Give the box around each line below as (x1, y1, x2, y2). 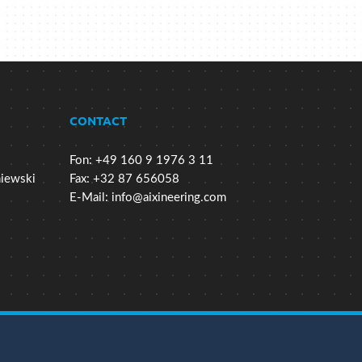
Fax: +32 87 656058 (69, 173, 179, 186)
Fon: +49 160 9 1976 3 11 (69, 154, 213, 167)
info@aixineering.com (112, 192, 226, 204)
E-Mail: (69, 192, 112, 204)
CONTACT (69, 112, 127, 129)
